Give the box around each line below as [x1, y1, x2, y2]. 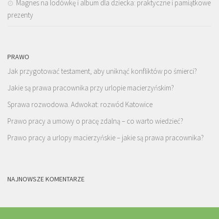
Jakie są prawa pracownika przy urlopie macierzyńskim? [7, 83, 174, 93]
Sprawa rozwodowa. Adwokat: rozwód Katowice [7, 100, 153, 109]
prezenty [7, 10, 33, 20]
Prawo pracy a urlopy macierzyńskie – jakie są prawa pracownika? [7, 133, 204, 143]
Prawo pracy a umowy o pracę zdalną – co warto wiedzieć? [7, 116, 183, 126]
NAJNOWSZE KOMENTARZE [7, 175, 85, 184]
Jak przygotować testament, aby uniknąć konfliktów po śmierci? [7, 66, 197, 76]
